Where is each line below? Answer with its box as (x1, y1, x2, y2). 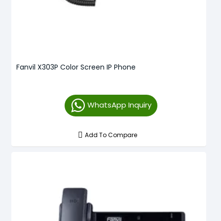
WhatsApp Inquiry (87, 99, 151, 110)
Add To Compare (85, 130, 138, 139)
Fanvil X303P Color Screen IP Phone (16, 62, 136, 72)
